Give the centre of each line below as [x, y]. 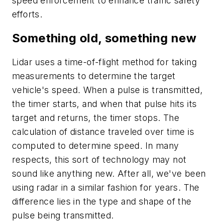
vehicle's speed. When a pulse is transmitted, [107, 90]
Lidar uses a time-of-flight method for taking [104, 62]
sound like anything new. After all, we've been [109, 173]
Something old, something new [104, 38]
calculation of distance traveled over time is [103, 131]
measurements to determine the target [94, 76]
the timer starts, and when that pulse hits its [105, 104]
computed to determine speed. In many [96, 145]
